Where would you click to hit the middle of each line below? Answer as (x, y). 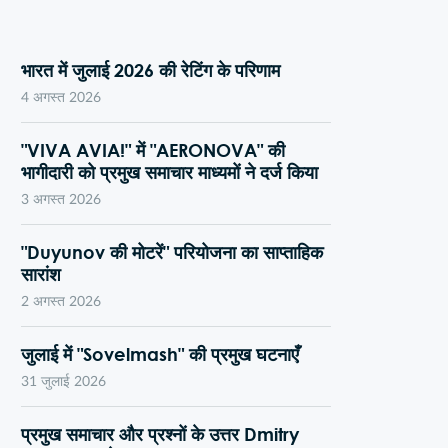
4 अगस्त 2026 (61, 98)
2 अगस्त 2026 (61, 302)
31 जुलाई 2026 (63, 382)
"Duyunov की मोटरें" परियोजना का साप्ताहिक (172, 252)
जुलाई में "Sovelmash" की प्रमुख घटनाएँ (160, 354)
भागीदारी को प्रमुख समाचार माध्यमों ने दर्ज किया (169, 172)
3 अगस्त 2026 (61, 200)
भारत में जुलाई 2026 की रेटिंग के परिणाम (150, 70)
